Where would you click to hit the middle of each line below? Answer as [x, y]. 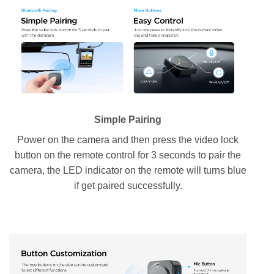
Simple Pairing [128, 120]
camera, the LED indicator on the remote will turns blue [128, 171]
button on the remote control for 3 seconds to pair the [128, 155]
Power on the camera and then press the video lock [128, 140]
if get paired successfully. [128, 186]
